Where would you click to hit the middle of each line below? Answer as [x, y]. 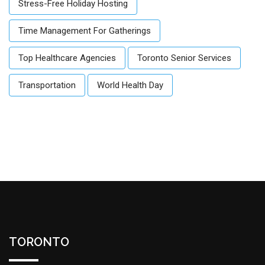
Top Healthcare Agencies [67, 58]
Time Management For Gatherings [85, 30]
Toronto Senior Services [184, 58]
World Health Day [130, 85]
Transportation [47, 85]
